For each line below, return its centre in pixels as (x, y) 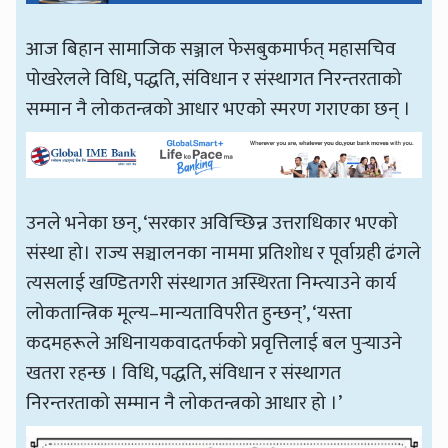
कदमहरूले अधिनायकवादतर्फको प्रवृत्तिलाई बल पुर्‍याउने (214, 343)
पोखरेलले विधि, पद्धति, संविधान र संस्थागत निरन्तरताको (214, 79)
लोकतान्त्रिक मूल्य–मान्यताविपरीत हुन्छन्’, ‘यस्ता (189, 313)
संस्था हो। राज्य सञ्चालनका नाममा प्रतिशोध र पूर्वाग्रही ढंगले (224, 253)
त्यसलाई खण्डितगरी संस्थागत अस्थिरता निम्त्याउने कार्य (211, 283)
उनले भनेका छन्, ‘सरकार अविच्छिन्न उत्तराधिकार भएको (212, 223)
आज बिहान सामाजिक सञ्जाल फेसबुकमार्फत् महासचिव (211, 49)
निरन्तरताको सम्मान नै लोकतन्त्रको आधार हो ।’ (184, 403)
